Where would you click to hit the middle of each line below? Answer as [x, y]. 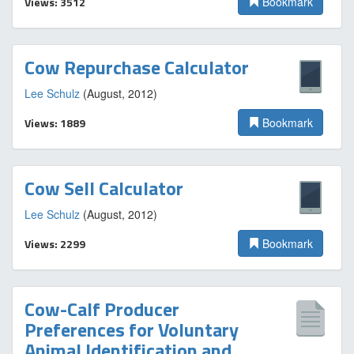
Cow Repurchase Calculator [137, 67]
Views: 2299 [55, 244]
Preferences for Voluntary [132, 330]
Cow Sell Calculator [104, 188]
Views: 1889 [55, 123]
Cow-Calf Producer [102, 309]
